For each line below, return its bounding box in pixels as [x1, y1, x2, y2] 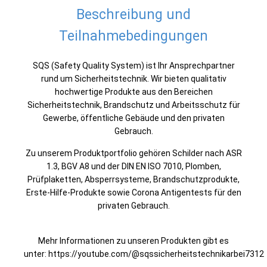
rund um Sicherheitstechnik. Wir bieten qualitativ [41, 74, 226, 83]
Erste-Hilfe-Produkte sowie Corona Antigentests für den [26, 188, 241, 197]
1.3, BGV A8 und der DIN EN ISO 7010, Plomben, [46, 162, 221, 171]
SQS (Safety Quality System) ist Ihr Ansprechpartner [32, 61, 235, 70]
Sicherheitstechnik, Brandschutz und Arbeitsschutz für [27, 100, 240, 110]
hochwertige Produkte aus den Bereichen [54, 87, 213, 97]
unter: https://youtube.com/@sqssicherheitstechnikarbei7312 [24, 249, 264, 259]
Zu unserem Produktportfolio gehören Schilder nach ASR [25, 148, 242, 158]
